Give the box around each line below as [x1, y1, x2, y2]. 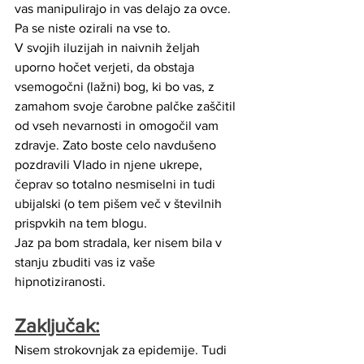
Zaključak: [15, 314, 100, 336]
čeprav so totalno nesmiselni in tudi [15, 176, 219, 191]
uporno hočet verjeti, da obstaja [15, 59, 197, 74]
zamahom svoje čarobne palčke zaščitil [15, 98, 239, 113]
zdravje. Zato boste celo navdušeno [15, 137, 219, 152]
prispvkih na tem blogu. [15, 215, 147, 230]
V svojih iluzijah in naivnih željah [15, 40, 203, 54]
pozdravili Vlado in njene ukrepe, [15, 157, 206, 171]
